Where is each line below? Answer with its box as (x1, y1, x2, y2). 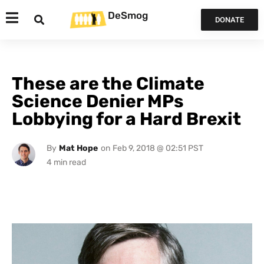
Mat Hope (58, 143, 98, 153)
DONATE (214, 15, 244, 24)
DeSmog (108, 9, 148, 21)
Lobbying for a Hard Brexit (12, 108, 241, 130)
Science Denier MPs (12, 91, 184, 112)
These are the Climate (12, 73, 204, 94)
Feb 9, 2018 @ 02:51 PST (112, 143, 203, 153)
